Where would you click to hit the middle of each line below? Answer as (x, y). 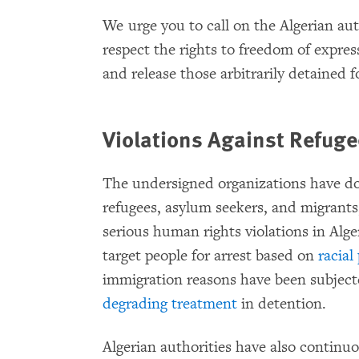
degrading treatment (170, 304)
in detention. (282, 304)
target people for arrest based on (210, 256)
